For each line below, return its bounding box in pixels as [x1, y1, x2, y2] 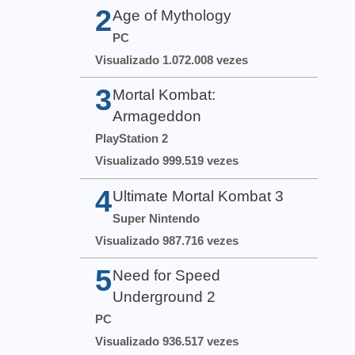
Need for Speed [113, 266, 221, 284]
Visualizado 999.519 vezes [95, 154, 239, 168]
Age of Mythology [113, 7, 232, 25]
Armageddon [113, 108, 202, 125]
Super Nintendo [113, 211, 200, 225]
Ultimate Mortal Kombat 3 [113, 187, 284, 204]
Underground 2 [113, 288, 216, 305]
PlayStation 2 [95, 132, 169, 146]
